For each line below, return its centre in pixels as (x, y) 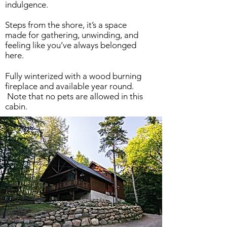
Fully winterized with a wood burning (73, 76)
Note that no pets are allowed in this (74, 96)
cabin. (16, 106)
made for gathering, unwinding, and (72, 35)
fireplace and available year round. (69, 86)
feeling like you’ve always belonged (71, 45)
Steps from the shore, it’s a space (66, 25)
